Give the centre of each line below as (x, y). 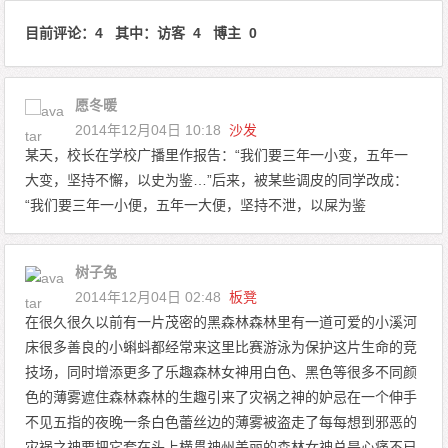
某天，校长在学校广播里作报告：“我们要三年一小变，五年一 (217, 155)
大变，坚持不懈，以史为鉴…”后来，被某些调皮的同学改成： (217, 180)
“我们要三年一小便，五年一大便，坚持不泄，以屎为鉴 (196, 205)
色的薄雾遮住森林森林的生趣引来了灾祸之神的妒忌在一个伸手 (221, 397)
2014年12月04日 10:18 (150, 130)
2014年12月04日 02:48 (150, 297)
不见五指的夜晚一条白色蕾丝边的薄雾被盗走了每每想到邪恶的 (221, 422)
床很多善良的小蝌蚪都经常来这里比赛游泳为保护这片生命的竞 (221, 347)
